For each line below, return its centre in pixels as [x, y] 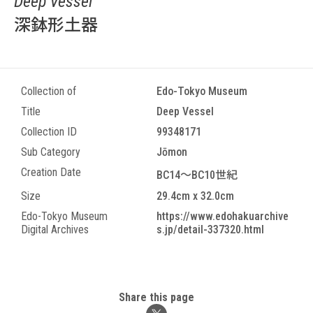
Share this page [156, 297]
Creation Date [51, 172]
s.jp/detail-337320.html [210, 230]
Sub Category [51, 152]
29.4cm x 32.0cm [195, 196]
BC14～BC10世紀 [203, 175]
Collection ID [49, 132]
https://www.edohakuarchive [223, 216]
